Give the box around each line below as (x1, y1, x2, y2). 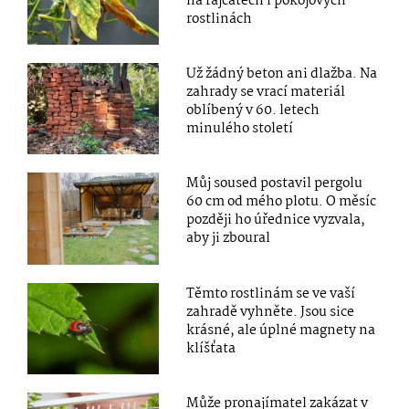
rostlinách (186, 8, 253, 31)
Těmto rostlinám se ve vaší (186, 282, 356, 305)
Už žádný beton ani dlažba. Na (186, 63, 378, 86)
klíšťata (186, 337, 236, 360)
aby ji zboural (186, 227, 271, 250)
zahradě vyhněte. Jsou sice (186, 300, 355, 323)
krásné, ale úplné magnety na (186, 319, 376, 341)
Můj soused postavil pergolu (186, 173, 363, 195)
